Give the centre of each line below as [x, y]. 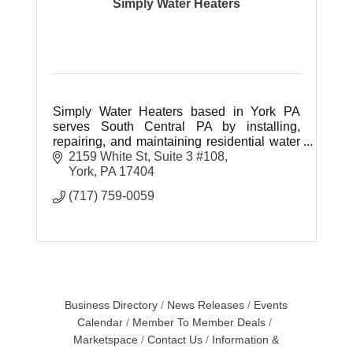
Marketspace [106, 340]
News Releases [206, 306]
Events [271, 306]
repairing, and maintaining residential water [176, 141]
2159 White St [108, 157]
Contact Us [175, 340]
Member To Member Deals [199, 323]
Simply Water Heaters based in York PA [176, 111]
